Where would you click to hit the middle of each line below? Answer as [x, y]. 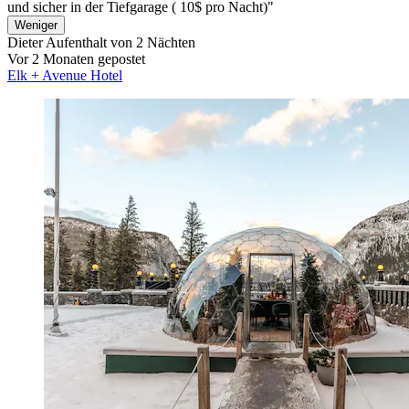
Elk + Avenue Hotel [65, 75]
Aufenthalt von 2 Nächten [119, 42]
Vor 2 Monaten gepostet [76, 58]
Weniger [36, 25]
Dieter [25, 42]
